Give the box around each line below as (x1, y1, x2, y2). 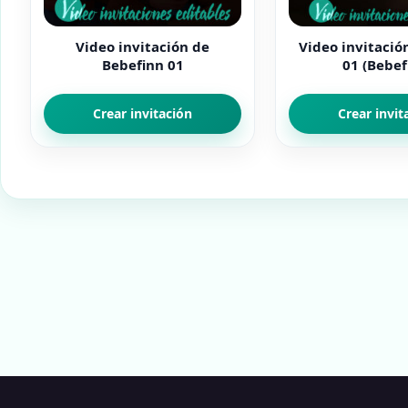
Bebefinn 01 (101, 56, 184, 74)
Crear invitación (93, 105, 192, 122)
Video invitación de (76, 37, 209, 56)
